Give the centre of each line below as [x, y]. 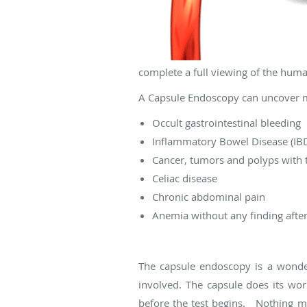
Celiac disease [185, 178]
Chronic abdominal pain [209, 196]
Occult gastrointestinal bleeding [226, 122]
